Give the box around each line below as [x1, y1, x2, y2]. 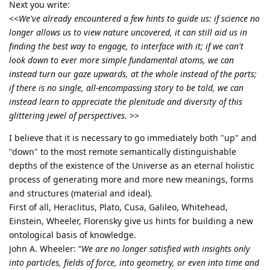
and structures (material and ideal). [9, 187, 152, 199]
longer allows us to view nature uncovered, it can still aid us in [9, 27, 247, 39]
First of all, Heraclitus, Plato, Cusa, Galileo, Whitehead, [9, 201, 228, 213]
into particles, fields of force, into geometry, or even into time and [9, 257, 259, 269]
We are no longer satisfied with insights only [81, 243, 250, 255]
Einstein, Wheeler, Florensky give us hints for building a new [9, 215, 253, 227]
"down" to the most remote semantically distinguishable [9, 146, 236, 158]
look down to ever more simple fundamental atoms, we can [9, 54, 234, 66]
